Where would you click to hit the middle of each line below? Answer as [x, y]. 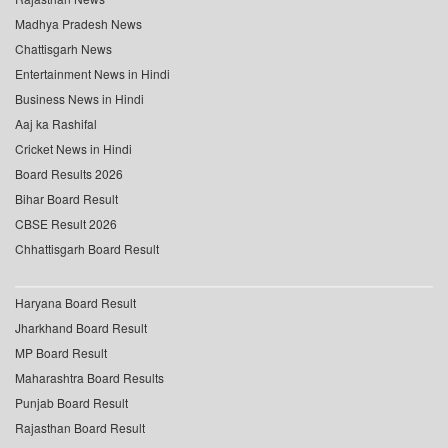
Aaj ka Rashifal [56, 124]
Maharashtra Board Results [89, 378]
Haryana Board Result [75, 303]
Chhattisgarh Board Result [87, 249]
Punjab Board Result [71, 403]
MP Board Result [61, 353]
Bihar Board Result [66, 199]
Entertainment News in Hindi [92, 74]
